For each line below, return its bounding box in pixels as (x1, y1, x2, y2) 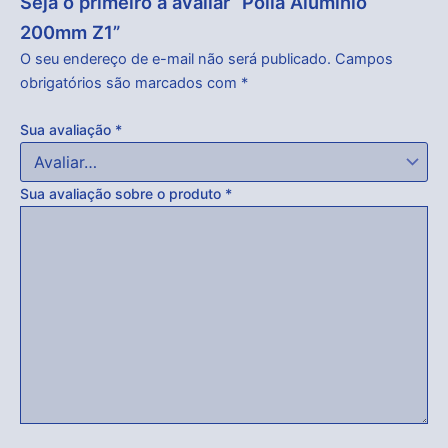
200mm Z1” (20, 20, 120, 43)
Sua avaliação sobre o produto (20, 184, 225, 202)
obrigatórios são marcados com (20, 73, 241, 92)
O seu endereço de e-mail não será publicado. (20, 49, 331, 68)
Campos (335, 49, 393, 68)
